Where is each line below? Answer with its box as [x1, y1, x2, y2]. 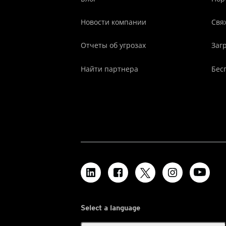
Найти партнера [81, 64, 138, 74]
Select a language [81, 203, 140, 212]
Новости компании [81, 17, 146, 27]
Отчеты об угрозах [81, 40, 146, 50]
